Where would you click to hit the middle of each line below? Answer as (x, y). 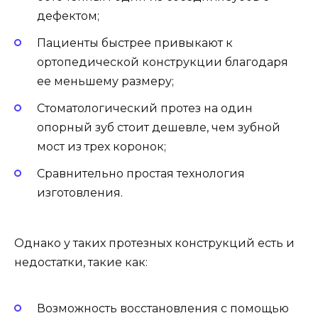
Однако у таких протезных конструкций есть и (154, 243)
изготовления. (80, 193)
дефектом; (68, 16)
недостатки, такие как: (81, 262)
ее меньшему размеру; (105, 81)
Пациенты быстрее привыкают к (135, 43)
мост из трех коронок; (102, 147)
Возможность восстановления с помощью (163, 308)
